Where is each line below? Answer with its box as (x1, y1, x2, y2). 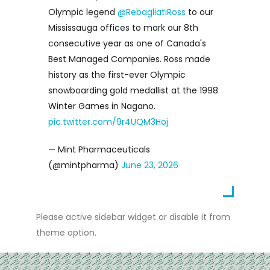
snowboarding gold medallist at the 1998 (48, 84, 218, 97)
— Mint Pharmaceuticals (48, 143, 150, 156)
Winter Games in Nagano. (48, 100, 155, 113)
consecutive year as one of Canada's (48, 37, 206, 50)
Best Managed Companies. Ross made (48, 53, 210, 66)
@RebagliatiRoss (117, 6, 186, 19)
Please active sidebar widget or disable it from (36, 211, 230, 224)
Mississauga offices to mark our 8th (48, 22, 198, 34)
